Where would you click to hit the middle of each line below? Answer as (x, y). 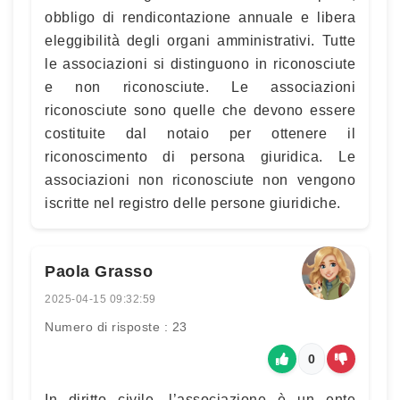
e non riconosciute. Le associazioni (200, 87)
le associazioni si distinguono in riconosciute (200, 64)
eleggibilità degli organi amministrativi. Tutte (200, 41)
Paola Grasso (99, 271)
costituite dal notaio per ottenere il (200, 133)
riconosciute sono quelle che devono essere (200, 110)
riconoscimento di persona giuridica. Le (200, 157)
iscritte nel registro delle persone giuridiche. (193, 203)
